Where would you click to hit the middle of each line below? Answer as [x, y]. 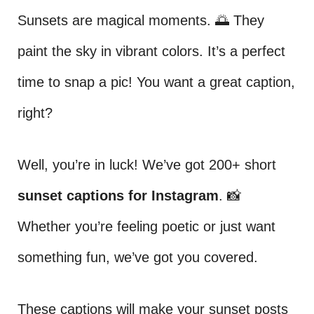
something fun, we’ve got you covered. [138, 257]
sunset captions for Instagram [118, 196]
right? [35, 113]
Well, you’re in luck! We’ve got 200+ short [147, 165]
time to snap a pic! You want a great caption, [156, 82]
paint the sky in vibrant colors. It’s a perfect [151, 51]
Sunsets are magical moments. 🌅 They [141, 20]
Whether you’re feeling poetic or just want [146, 226]
